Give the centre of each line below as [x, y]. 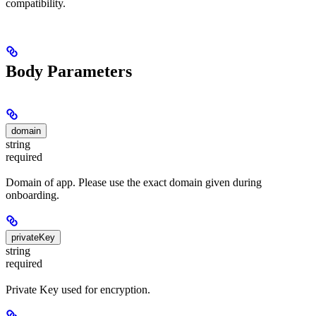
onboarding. [32, 195]
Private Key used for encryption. [78, 289]
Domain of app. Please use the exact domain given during [134, 183]
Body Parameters [69, 72]
